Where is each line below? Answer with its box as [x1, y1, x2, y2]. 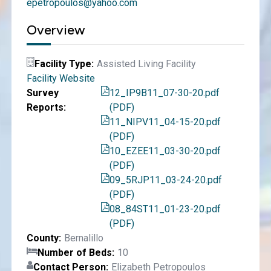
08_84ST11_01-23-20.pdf [109, 203, 221, 215]
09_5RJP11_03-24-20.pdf [109, 174, 222, 186]
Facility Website [26, 73, 95, 84]
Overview [26, 22, 85, 38]
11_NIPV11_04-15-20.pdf [109, 116, 221, 128]
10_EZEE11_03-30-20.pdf [109, 145, 221, 157]
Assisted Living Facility [96, 58, 196, 70]
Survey [26, 87, 59, 99]
